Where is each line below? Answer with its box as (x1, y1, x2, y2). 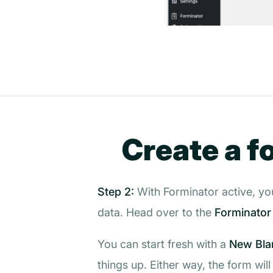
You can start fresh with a (97, 237, 229, 250)
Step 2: (97, 185, 134, 198)
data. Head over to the (97, 205, 214, 219)
